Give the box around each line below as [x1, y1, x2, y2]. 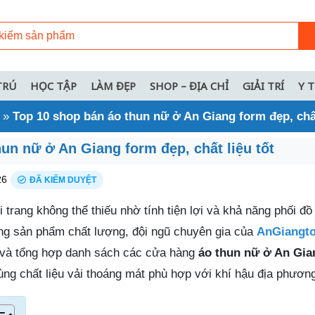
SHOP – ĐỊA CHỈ [150, 79, 229, 93]
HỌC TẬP [30, 79, 77, 93]
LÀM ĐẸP [91, 79, 136, 93]
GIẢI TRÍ [243, 79, 284, 93]
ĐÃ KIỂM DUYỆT [30, 175, 96, 185]
